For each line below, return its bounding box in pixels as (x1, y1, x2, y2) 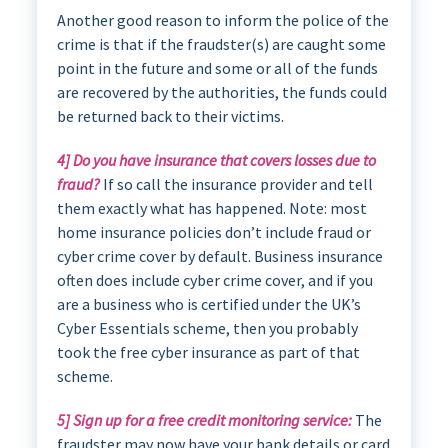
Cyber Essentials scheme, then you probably (56, 317, 358, 338)
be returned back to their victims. (56, 105, 284, 126)
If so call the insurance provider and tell (99, 173, 373, 194)
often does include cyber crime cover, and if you (56, 269, 373, 290)
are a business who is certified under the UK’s (56, 293, 361, 314)
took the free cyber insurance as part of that (56, 341, 360, 362)
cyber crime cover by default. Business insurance (56, 245, 383, 266)
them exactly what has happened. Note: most (56, 197, 367, 218)
